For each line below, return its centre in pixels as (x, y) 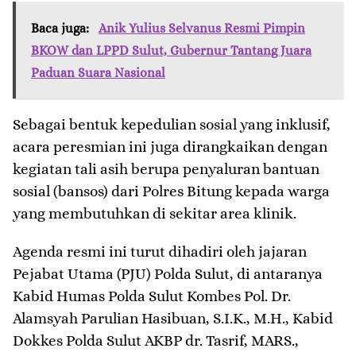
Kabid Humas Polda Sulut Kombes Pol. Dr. (152, 296)
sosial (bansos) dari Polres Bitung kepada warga (171, 192)
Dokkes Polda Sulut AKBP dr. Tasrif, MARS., (156, 341)
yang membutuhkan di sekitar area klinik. (155, 214)
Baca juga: (62, 29)
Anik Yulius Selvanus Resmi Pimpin (202, 29)
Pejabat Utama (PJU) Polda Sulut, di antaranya (168, 274)
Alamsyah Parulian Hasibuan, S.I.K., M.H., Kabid (173, 319)
